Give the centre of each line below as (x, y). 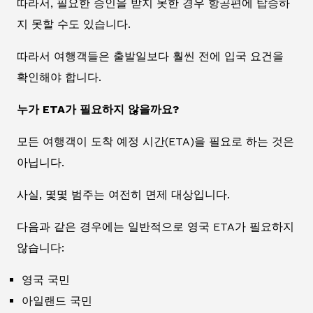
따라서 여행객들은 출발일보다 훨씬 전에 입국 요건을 (150, 56)
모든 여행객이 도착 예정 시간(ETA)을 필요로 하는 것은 (155, 141)
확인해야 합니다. (59, 77)
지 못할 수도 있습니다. (74, 24)
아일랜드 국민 (57, 300)
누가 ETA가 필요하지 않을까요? (98, 109)
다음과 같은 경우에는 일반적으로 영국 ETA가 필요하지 (155, 226)
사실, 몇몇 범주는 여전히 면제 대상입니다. (123, 194)
